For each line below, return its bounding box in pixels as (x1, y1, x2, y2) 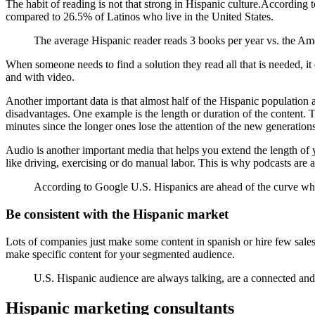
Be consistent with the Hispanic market (6, 207, 229, 222)
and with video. (6, 71, 75, 84)
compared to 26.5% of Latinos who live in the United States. (6, 11, 274, 23)
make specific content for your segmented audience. (6, 247, 235, 260)
